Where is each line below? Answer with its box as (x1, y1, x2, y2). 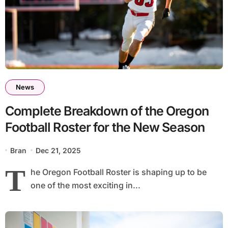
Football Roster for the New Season (5, 119, 205, 135)
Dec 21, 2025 (36, 146, 81, 155)
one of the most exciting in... (30, 180, 140, 190)
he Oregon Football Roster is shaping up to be (30, 166, 207, 177)
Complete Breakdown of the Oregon (5, 103, 209, 119)
